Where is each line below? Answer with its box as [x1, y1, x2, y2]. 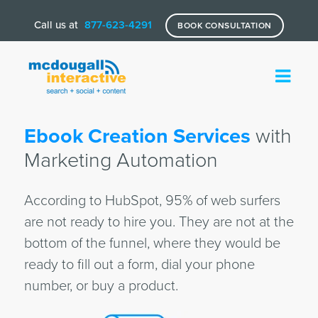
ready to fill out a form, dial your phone [23, 256, 255, 273]
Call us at [34, 18, 82, 31]
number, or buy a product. [23, 278, 178, 295]
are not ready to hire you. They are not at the [23, 214, 294, 231]
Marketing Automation [23, 148, 218, 172]
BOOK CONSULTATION [177, 21, 272, 31]
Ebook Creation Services [23, 124, 251, 148]
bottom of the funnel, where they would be [23, 235, 280, 252]
